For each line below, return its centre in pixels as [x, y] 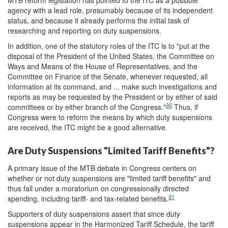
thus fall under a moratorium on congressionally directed [98, 188]
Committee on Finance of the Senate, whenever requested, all [108, 77]
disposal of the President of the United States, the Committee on [111, 56]
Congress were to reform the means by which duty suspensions [110, 117]
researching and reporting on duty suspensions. [84, 31]
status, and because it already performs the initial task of [98, 21]
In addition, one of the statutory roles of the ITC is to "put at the [109, 46]
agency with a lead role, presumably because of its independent [110, 10]
